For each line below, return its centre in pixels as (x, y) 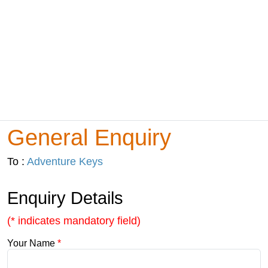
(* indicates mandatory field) (74, 221)
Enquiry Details (65, 198)
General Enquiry (89, 137)
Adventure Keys (65, 162)
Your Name (32, 243)
